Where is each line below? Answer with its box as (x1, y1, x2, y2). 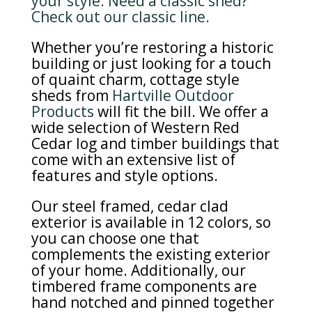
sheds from (31, 86, 112, 106)
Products (31, 102, 94, 122)
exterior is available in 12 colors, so (31, 212, 271, 233)
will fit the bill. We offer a (93, 102, 269, 122)
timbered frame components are (31, 276, 257, 297)
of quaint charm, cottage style (31, 70, 240, 90)
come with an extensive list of (31, 150, 235, 170)
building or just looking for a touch (31, 54, 271, 74)
